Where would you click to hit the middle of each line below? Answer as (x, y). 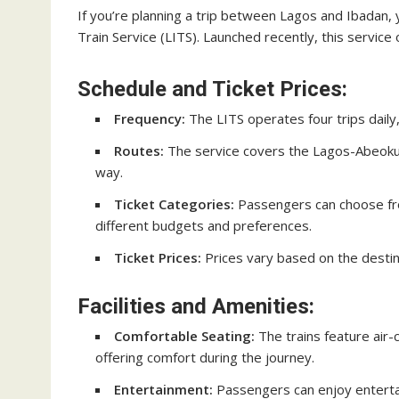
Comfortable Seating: (184, 336)
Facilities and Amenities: (196, 306)
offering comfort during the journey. (205, 357)
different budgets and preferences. (204, 225)
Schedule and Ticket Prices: (212, 89)
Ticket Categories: (174, 204)
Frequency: (150, 118)
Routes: (139, 151)
